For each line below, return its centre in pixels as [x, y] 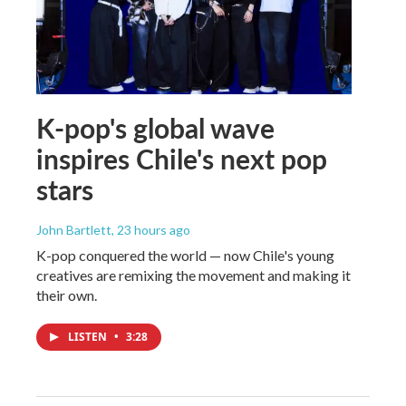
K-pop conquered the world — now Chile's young [185, 255]
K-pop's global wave [155, 127]
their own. [67, 295]
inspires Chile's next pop [182, 158]
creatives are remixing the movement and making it [193, 275]
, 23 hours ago [151, 229]
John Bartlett [74, 229]
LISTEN [89, 336]
